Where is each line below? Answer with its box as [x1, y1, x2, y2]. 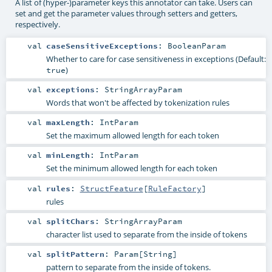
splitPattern [46, 248, 104, 259]
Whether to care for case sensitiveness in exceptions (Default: [46, 53, 266, 65]
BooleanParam [167, 41, 226, 51]
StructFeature [80, 183, 143, 193]
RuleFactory [148, 183, 202, 193]
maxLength [46, 117, 90, 127]
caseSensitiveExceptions [46, 41, 158, 51]
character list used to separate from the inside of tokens [46, 228, 247, 240]
